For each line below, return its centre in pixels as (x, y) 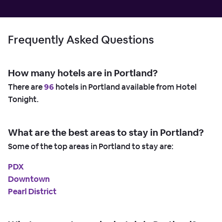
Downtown (29, 179)
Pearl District (32, 192)
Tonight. (23, 100)
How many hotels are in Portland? (83, 73)
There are (26, 87)
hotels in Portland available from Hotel (125, 87)
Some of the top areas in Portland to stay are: (91, 147)
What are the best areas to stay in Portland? (106, 133)
